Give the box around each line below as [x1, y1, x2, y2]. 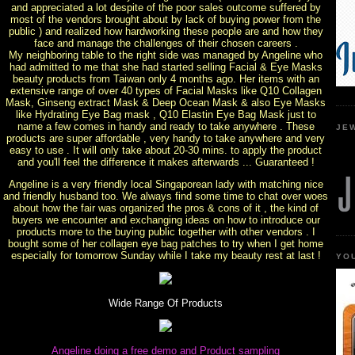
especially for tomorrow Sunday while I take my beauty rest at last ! [10, 249, 321, 261]
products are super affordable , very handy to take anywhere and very [6, 132, 325, 144]
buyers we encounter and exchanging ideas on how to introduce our [11, 213, 320, 226]
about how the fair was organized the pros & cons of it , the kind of [13, 201, 319, 214]
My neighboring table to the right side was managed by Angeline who [9, 48, 323, 61]
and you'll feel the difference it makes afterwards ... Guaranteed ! [17, 155, 315, 168]
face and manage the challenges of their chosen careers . [33, 36, 298, 49]
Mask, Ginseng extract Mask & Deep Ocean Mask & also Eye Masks [6, 96, 326, 109]
